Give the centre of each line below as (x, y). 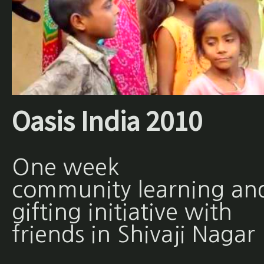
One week (65, 167)
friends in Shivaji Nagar (133, 234)
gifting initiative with (122, 212)
